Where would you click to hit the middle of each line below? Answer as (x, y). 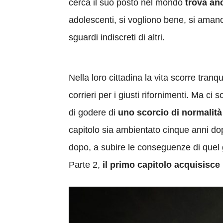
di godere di (93, 112)
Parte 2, (86, 165)
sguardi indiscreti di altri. (117, 37)
